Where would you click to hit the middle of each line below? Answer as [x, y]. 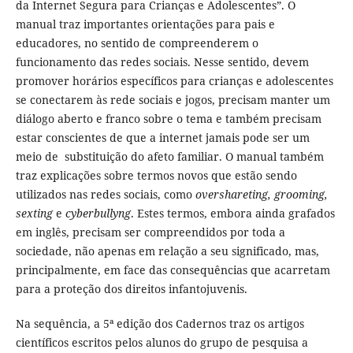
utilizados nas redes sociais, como [105, 195]
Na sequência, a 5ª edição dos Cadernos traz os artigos [160, 324]
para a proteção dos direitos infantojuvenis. [131, 289]
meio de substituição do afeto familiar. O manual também [169, 157]
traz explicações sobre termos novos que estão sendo [156, 176]
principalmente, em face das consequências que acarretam [173, 270]
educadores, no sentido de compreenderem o [137, 43]
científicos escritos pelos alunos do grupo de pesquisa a [162, 343]
